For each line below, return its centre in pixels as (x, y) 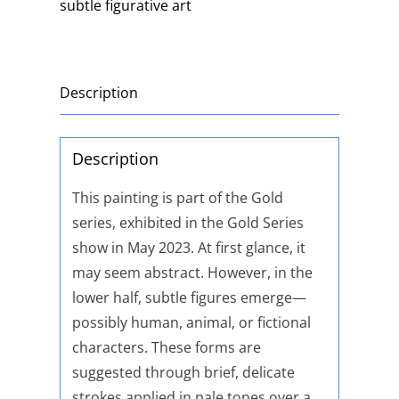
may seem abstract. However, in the (192, 273)
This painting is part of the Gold (177, 198)
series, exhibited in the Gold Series (187, 223)
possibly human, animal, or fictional (191, 323)
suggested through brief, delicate (183, 373)
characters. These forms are (166, 348)
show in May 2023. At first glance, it (188, 248)
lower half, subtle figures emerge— (189, 298)
